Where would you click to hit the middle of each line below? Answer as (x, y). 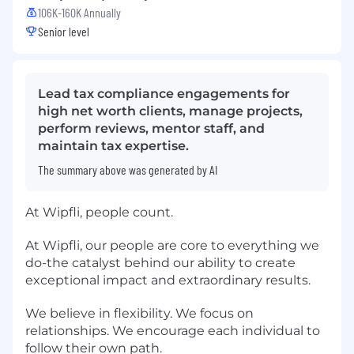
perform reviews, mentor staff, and (151, 128)
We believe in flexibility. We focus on (139, 313)
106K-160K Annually (79, 12)
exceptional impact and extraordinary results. (168, 280)
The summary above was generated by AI (128, 169)
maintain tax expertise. (113, 145)
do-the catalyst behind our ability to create (160, 262)
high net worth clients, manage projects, (170, 111)
